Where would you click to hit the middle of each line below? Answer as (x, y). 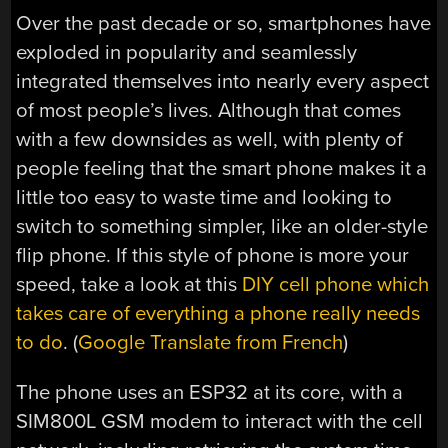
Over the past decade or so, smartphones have (224, 24)
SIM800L (56, 421)
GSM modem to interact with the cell (260, 421)
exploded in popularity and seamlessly (187, 53)
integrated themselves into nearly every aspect (223, 82)
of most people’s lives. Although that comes (209, 111)
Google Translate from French (211, 343)
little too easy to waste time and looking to (204, 198)
